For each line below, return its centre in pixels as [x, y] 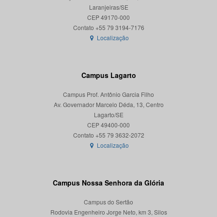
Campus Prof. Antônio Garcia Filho [108, 94]
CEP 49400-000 [108, 125]
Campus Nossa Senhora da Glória [108, 183]
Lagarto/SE [108, 115]
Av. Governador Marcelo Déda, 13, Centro [108, 105]
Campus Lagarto [108, 75]
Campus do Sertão [108, 202]
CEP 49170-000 [108, 17]
